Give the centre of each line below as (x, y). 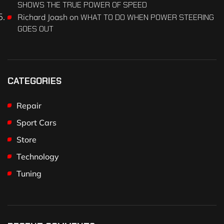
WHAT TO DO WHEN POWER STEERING (147, 17)
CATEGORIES (34, 81)
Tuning (29, 173)
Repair (29, 105)
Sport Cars (36, 122)
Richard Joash (42, 17)
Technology (38, 156)
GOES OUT (35, 28)
